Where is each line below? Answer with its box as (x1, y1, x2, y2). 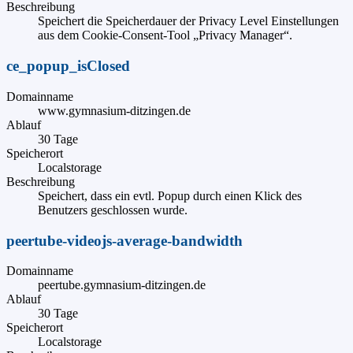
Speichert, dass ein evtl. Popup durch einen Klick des (38, 188, 302, 203)
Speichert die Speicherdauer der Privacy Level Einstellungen (38, 14, 339, 28)
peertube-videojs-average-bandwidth (6, 232, 243, 249)
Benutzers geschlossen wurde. (38, 203, 188, 217)
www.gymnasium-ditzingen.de (38, 103, 191, 117)
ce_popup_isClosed (6, 58, 130, 75)
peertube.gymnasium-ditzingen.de (38, 278, 206, 292)
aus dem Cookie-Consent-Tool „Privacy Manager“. (38, 28, 292, 43)
